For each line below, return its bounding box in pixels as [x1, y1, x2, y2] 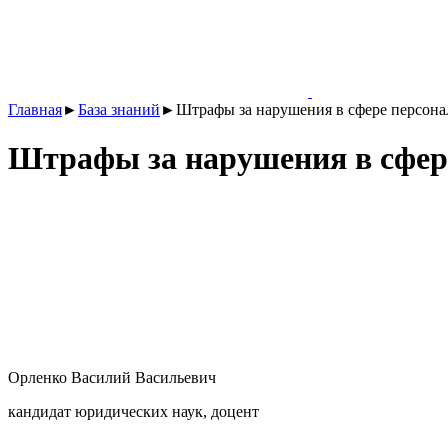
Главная [8, 101, 62, 118]
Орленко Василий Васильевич [8, 368, 216, 386]
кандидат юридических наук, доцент [8, 402, 259, 420]
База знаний [78, 101, 160, 118]
